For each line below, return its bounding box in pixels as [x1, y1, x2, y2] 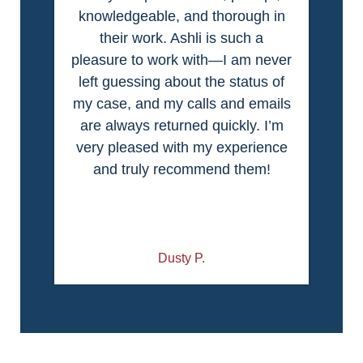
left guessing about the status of [79, 74, 284, 91]
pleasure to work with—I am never [71, 52, 292, 69]
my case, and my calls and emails [72, 96, 291, 113]
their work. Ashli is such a [100, 30, 263, 47]
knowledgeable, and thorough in [78, 8, 285, 25]
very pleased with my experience [75, 139, 288, 156]
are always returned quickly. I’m [79, 117, 284, 135]
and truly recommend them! [92, 161, 271, 178]
